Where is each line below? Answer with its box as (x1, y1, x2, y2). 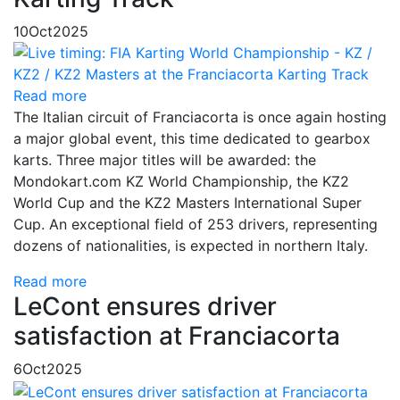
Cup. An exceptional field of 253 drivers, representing (13, 215, 378, 234)
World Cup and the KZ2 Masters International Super (13, 194, 362, 212)
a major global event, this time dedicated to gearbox (13, 129, 371, 148)
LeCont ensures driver (13, 291, 277, 322)
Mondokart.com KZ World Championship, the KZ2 (13, 172, 349, 191)
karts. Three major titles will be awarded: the (13, 151, 316, 170)
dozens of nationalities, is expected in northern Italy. (13, 237, 368, 255)
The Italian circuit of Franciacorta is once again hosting (13, 108, 387, 127)
